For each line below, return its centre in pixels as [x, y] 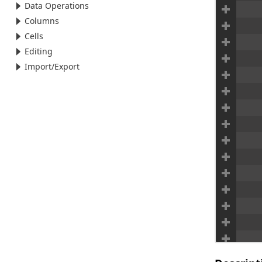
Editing [39, 51]
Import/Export [52, 66]
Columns [42, 21]
